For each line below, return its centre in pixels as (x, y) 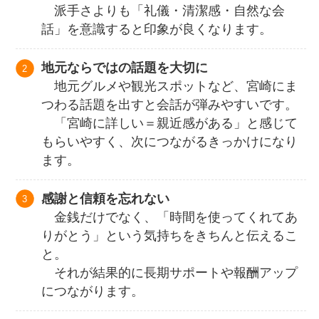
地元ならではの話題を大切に (125, 68)
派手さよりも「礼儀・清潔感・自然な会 (163, 11)
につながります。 (93, 292)
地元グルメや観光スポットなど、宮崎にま (170, 87)
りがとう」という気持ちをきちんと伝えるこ (170, 236)
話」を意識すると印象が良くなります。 (157, 30)
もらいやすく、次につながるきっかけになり (170, 142)
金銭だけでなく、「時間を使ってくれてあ (170, 218)
